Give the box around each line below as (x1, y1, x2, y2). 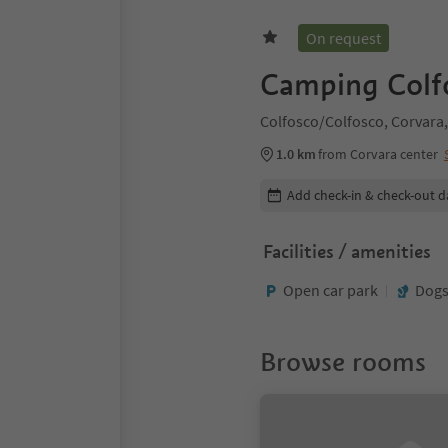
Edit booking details (259, 178, 392, 198)
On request (306, 28, 381, 48)
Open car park (283, 280, 378, 300)
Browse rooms (260, 346, 426, 378)
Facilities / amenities (263, 240, 431, 263)
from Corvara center (318, 144, 438, 163)
